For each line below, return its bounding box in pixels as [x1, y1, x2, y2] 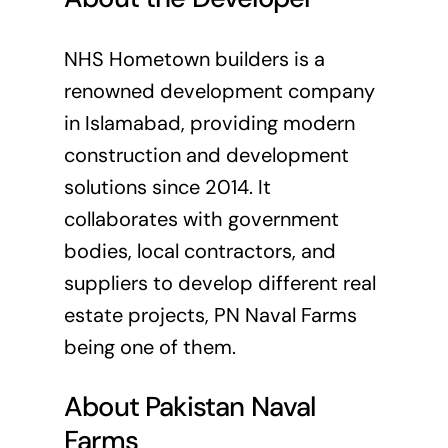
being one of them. [63, 333, 236, 360]
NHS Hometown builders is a [63, 45, 325, 72]
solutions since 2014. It [63, 173, 271, 200]
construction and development [63, 141, 349, 168]
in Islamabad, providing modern [63, 109, 355, 136]
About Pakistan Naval [63, 388, 316, 424]
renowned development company [63, 77, 375, 104]
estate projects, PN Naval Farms [63, 301, 357, 328]
